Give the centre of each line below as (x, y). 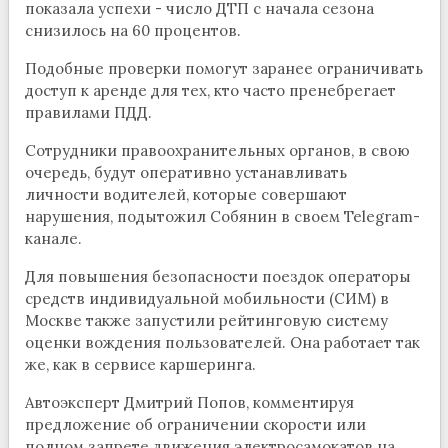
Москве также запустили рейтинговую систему (206, 321)
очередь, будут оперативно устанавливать (185, 173)
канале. (53, 239)
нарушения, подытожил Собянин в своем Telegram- (222, 217)
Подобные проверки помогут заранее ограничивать (223, 69)
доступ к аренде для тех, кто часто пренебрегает (210, 91)
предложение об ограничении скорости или (195, 425)
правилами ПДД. (88, 113)
